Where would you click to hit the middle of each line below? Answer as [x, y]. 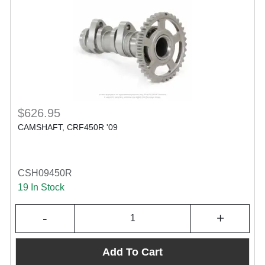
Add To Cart [132, 252]
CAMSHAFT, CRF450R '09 [68, 127]
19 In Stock [41, 187]
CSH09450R [45, 173]
